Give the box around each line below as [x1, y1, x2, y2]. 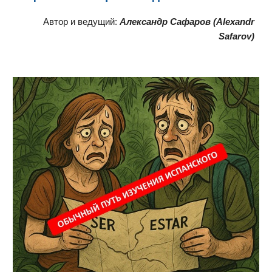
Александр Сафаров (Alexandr [119, 17, 254, 27]
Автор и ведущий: [42, 17, 120, 27]
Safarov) [218, 32, 254, 41]
